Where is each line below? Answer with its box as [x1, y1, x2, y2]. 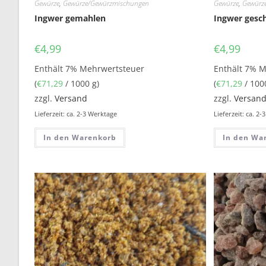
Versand [55, 92, 88, 104]
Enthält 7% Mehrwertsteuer [34, 62, 145, 74]
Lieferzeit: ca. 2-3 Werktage [34, 109, 118, 118]
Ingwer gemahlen [34, 12, 106, 24]
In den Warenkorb [43, 132, 117, 142]
